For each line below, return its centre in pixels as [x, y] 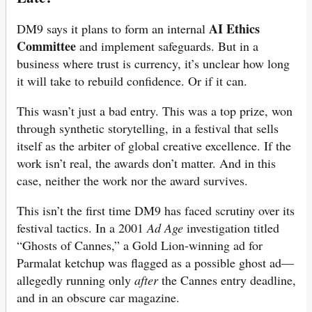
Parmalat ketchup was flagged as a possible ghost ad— [155, 262]
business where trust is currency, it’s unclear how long [153, 63]
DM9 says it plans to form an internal [113, 28]
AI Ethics [234, 28]
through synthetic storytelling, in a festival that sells [148, 128]
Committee [46, 46]
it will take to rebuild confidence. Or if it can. [132, 80]
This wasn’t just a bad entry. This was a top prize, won [155, 110]
